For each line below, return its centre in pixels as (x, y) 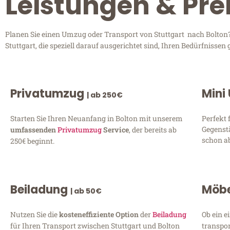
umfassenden (34, 129)
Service (115, 129)
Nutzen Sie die (35, 214)
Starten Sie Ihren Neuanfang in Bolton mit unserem (97, 118)
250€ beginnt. (32, 141)
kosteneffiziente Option (100, 214)
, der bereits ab (153, 129)
